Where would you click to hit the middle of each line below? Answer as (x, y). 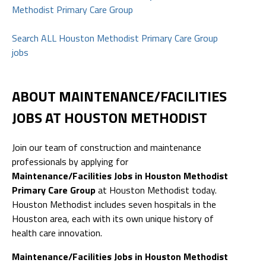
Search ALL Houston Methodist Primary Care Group (115, 38)
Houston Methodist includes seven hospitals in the (114, 204)
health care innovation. (57, 232)
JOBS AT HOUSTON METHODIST (110, 117)
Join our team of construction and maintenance (107, 147)
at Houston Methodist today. (156, 190)
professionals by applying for (70, 161)
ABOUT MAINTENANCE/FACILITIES (119, 96)
